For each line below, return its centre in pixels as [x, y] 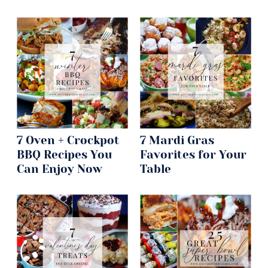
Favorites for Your [193, 155]
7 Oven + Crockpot [68, 141]
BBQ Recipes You [64, 155]
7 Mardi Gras [177, 141]
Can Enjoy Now [60, 169]
